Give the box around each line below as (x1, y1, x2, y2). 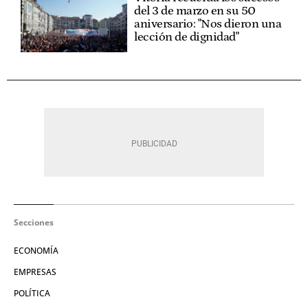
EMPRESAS (14, 265, 56, 278)
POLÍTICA (14, 287, 50, 299)
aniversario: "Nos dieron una (134, 17, 282, 32)
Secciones (14, 216, 54, 228)
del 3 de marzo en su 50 (134, 4, 256, 19)
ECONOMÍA (14, 244, 58, 256)
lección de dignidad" (134, 30, 239, 45)
